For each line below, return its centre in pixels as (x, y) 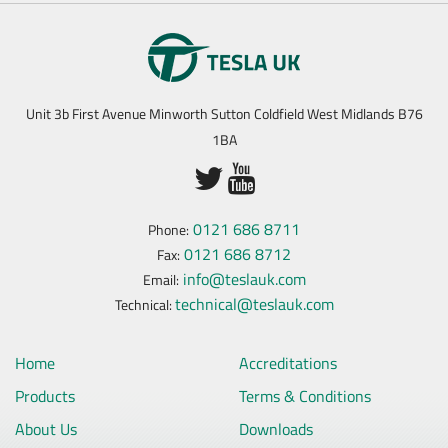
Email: (160, 279)
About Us (46, 428)
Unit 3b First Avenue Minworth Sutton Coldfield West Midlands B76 (224, 113)
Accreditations (288, 362)
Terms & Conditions (305, 395)
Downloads (276, 428)
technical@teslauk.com (254, 303)
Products (45, 395)
